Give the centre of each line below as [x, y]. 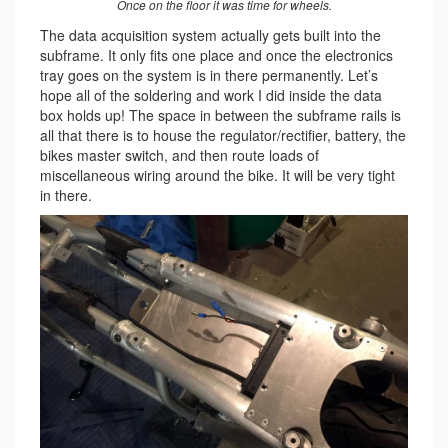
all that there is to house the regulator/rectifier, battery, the [223, 135]
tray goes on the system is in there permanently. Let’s [209, 75]
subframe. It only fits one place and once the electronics [216, 55]
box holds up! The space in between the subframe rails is [220, 115]
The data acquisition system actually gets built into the [210, 35]
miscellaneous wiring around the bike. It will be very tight [217, 175]
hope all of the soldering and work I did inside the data [211, 95]
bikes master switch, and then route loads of [179, 155]
